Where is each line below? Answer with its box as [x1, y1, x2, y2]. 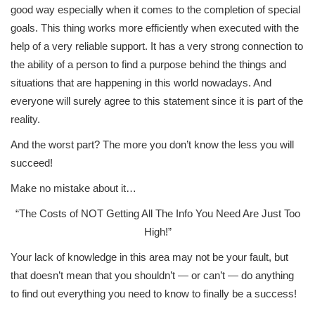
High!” [143, 226, 172, 238]
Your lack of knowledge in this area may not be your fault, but [11, 251, 288, 263]
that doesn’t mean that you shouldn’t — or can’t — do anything [11, 269, 294, 281]
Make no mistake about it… [11, 182, 136, 194]
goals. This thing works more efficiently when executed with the [11, 22, 299, 34]
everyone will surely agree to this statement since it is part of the [11, 95, 303, 107]
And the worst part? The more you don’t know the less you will [11, 139, 294, 150]
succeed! [11, 157, 53, 169]
